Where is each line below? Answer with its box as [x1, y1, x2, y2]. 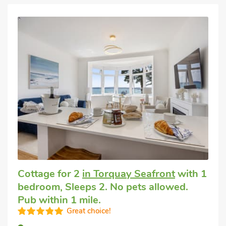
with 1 [175, 166, 207, 181]
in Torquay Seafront [82, 166, 175, 181]
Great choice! [67, 205, 111, 216]
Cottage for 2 [18, 166, 82, 181]
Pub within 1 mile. [18, 193, 101, 207]
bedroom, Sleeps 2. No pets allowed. [18, 180, 188, 194]
